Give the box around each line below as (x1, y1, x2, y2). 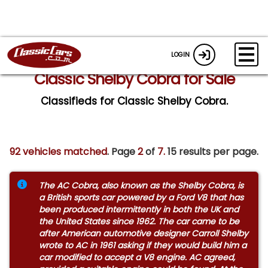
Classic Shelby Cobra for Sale (33, 69, 234, 90)
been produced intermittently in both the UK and (38, 203, 239, 215)
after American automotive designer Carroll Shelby (38, 227, 248, 239)
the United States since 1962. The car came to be (38, 215, 239, 227)
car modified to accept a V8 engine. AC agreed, (38, 251, 235, 263)
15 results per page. (165, 145, 258, 159)
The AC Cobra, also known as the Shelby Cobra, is (38, 179, 243, 191)
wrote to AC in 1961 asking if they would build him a (38, 239, 246, 251)
